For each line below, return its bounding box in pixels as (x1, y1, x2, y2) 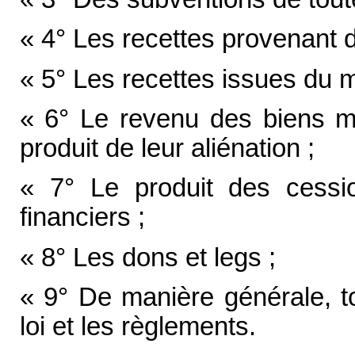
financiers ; (19, 203, 145, 232)
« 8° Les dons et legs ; (19, 242, 276, 272)
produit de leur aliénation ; (19, 134, 315, 163)
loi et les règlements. (19, 312, 256, 341)
